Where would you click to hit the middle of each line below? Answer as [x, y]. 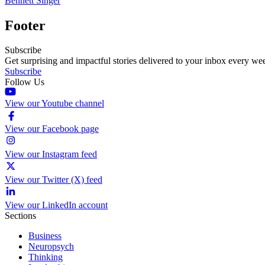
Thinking [46, 257]
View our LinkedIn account [56, 205]
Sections [20, 216]
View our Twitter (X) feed [54, 180]
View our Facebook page [52, 129]
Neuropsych [51, 247]
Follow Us [25, 82]
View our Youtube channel [54, 104]
